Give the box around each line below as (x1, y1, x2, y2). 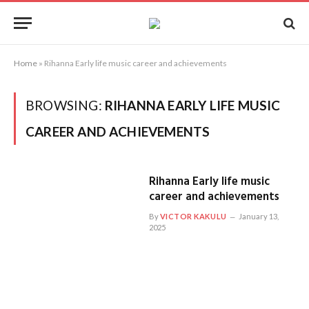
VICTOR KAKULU (159, 212, 227, 221)
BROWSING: (26, 97, 105, 113)
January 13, (238, 212, 279, 221)
